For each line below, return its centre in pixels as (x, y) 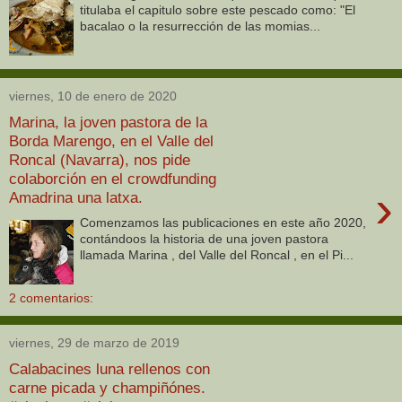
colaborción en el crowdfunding (113, 178)
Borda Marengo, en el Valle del (111, 140)
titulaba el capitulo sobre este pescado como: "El (218, 10)
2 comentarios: (51, 298)
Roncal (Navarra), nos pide (100, 159)
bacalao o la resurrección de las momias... (201, 26)
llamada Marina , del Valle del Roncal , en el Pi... (217, 255)
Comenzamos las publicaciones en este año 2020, (223, 223)
